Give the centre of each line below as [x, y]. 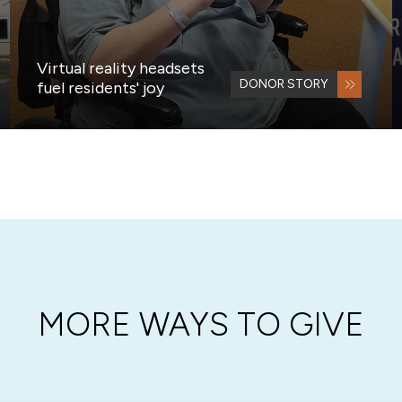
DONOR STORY [284, 84]
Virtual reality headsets [120, 69]
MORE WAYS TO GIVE [201, 325]
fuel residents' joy [100, 88]
